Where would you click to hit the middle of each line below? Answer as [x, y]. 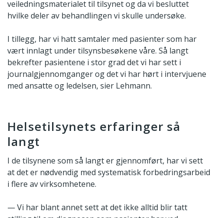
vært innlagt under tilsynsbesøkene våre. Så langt [98, 50]
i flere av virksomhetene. [52, 184]
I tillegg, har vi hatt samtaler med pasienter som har [102, 39]
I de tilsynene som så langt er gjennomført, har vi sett [105, 161]
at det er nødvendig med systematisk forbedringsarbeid [109, 173]
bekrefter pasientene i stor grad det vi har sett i [94, 62]
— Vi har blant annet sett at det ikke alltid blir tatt [97, 208]
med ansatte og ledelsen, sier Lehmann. [80, 85]
